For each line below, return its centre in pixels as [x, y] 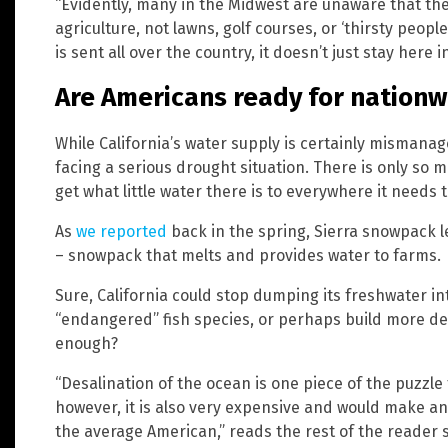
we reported [121, 231]
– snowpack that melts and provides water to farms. [248, 255]
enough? [86, 343]
